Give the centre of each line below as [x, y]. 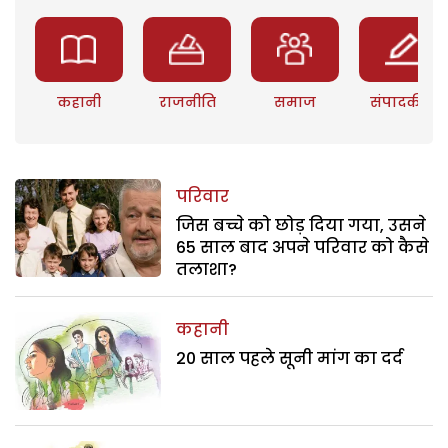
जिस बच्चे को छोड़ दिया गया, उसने [301, 226]
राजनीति [187, 102]
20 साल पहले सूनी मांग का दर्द [290, 359]
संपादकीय [403, 102]
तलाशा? [207, 270]
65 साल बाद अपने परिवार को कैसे [303, 248]
